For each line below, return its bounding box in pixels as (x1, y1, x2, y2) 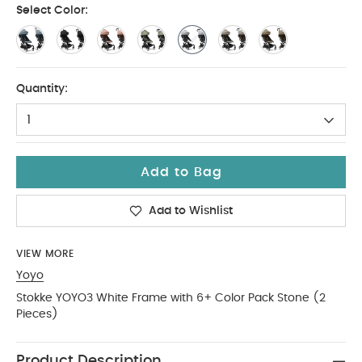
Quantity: (16, 83, 68, 95)
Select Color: (16, 5, 88, 16)
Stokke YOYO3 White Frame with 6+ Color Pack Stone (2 (16, 293, 326, 304)
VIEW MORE (16, 249, 74, 259)
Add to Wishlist (149, 205, 233, 217)
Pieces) (16, 309, 58, 320)
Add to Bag (140, 166, 222, 179)
